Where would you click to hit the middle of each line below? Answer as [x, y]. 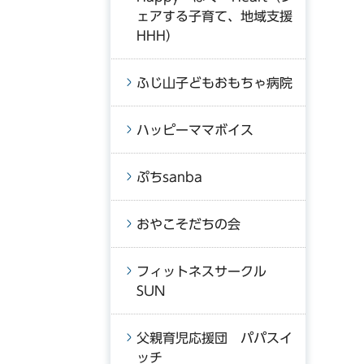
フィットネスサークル [208, 271]
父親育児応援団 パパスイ [214, 338]
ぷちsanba [169, 177]
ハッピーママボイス [195, 130]
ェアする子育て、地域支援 [214, 16]
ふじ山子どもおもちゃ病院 [214, 83]
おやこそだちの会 [188, 224]
